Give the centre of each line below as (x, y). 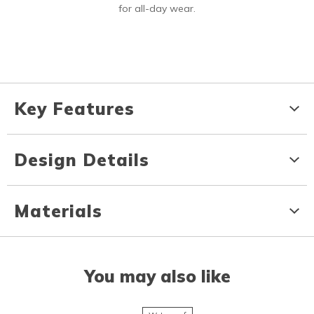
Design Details (82, 160)
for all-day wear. (157, 9)
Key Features (74, 109)
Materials (58, 211)
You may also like (157, 277)
